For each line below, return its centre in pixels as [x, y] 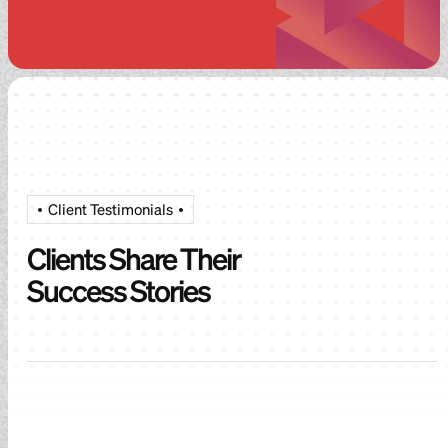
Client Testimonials [110, 208]
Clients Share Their [133, 257]
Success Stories [118, 289]
